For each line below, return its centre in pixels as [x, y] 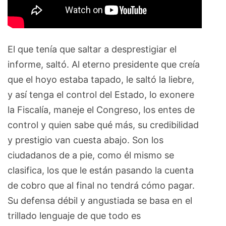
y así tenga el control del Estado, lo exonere [101, 94]
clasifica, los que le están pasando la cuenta [101, 170]
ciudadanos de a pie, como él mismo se [91, 155]
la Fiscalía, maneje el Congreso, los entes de [101, 109]
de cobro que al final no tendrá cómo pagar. [101, 185]
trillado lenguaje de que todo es [74, 215]
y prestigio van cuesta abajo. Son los [86, 140]
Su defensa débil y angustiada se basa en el [100, 200]
